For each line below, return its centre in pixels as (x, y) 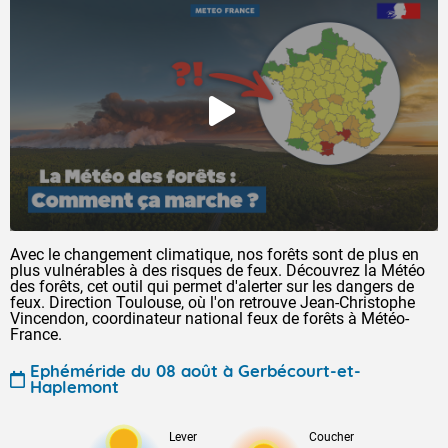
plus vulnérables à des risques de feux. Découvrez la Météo (217, 270)
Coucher (331, 437)
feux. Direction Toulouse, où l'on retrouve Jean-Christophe (212, 302)
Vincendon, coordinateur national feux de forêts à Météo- (209, 318)
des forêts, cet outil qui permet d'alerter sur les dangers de (212, 286)
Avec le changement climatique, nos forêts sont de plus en (214, 254)
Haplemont (74, 386)
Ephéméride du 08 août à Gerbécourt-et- (195, 370)
